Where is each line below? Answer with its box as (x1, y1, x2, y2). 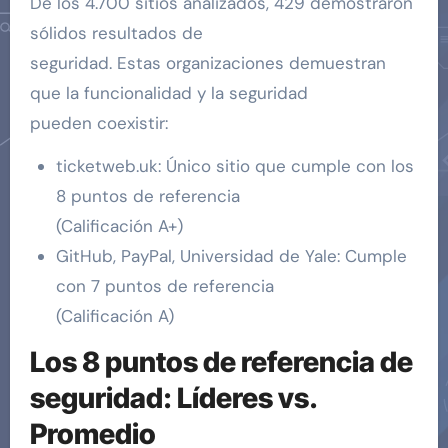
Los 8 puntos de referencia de (29, 345, 413, 380)
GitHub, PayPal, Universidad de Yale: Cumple (55, 245, 407, 268)
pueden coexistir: (29, 112, 168, 135)
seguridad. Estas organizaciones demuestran (29, 52, 386, 75)
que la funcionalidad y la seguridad (29, 82, 308, 105)
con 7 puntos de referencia (55, 275, 274, 298)
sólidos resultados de (29, 22, 203, 45)
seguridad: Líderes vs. (29, 381, 317, 416)
